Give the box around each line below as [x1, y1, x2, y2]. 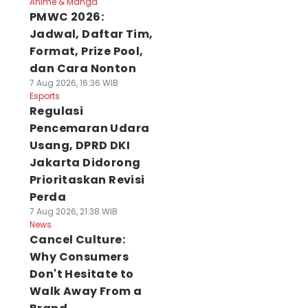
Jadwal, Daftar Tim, [29, 26, 153, 42]
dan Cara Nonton [29, 60, 136, 76]
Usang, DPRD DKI [29, 137, 130, 153]
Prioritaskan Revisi [29, 172, 145, 188]
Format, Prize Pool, [29, 43, 144, 59]
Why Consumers [29, 249, 129, 265]
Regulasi [29, 103, 84, 119]
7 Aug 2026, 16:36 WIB [29, 77, 118, 89]
